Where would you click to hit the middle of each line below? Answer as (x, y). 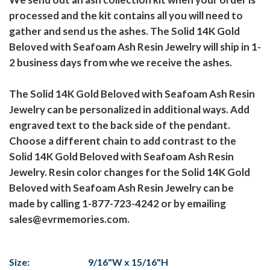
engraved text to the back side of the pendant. (120, 125)
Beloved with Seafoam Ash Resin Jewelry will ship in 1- (135, 47)
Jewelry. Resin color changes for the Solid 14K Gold (130, 172)
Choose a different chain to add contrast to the (123, 141)
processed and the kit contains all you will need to (126, 16)
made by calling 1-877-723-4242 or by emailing (118, 204)
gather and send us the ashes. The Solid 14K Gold (124, 31)
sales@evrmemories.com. (69, 219)
